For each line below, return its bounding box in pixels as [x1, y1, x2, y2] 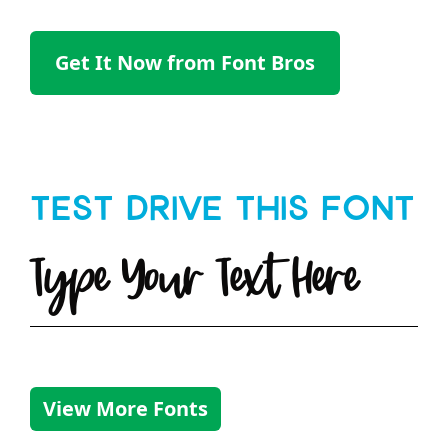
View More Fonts [43, 395, 208, 423]
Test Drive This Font [30, 193, 415, 234]
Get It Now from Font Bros [55, 49, 315, 77]
